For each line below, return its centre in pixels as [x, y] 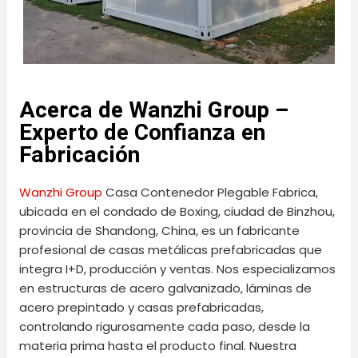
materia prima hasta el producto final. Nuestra [158, 345]
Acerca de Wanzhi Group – [154, 110]
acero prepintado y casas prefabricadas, [142, 307]
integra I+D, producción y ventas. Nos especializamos [178, 268]
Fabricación [80, 155]
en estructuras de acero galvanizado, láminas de [166, 288]
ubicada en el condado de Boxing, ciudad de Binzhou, [177, 211]
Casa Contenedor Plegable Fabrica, [211, 192]
